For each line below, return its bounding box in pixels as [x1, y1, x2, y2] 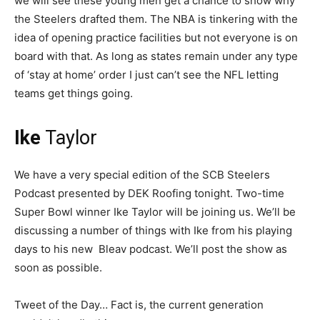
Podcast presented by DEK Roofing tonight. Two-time [14, 186, 284, 201]
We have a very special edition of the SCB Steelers [14, 168, 270, 182]
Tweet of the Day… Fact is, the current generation [14, 298, 264, 312]
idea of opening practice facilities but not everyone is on [14, 31, 298, 45]
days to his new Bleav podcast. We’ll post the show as [14, 242, 287, 256]
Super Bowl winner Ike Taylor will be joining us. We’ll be [14, 205, 296, 219]
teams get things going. [14, 86, 133, 101]
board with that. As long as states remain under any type [14, 49, 298, 64]
